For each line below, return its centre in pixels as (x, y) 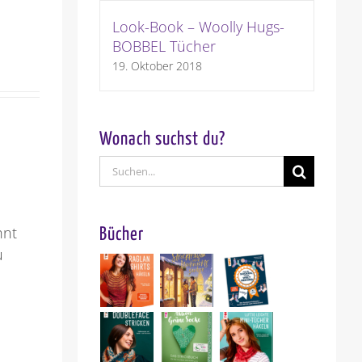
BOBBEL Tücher (164, 46)
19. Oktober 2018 (157, 66)
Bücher (121, 235)
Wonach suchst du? (162, 140)
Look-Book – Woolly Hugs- (198, 27)
